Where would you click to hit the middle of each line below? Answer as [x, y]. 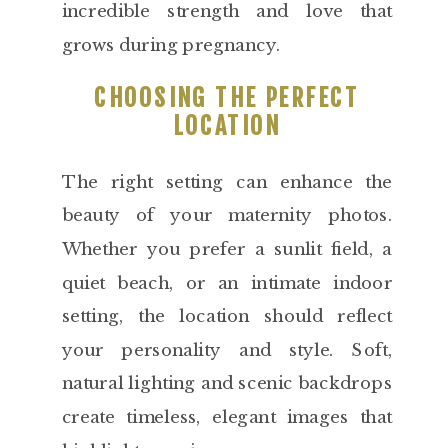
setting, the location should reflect [227, 316]
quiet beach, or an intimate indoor [227, 283]
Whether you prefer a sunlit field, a [227, 249]
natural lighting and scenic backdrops [227, 383]
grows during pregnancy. [171, 45]
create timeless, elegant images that [227, 417]
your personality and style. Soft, [227, 350]
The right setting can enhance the [227, 182]
